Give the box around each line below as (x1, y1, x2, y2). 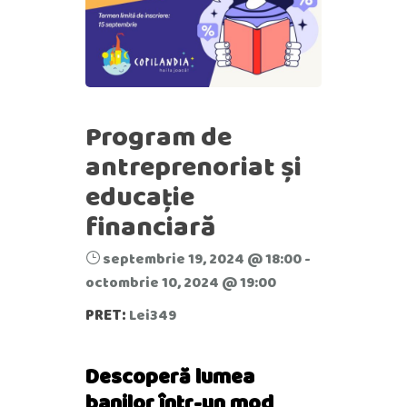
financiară (85, 207, 215, 246)
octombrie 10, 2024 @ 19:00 (85, 272, 276, 293)
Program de (85, 117, 232, 156)
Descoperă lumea (85, 362, 254, 392)
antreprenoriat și (85, 147, 302, 186)
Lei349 (126, 304, 176, 325)
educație (85, 177, 194, 216)
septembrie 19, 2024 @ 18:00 (103, 248, 302, 269)
